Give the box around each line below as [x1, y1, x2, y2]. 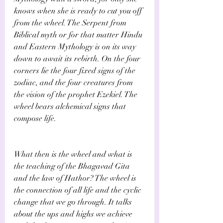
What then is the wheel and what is [14, 149, 134, 159]
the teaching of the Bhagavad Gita [14, 161, 132, 171]
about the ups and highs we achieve [14, 209, 134, 219]
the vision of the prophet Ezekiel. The [14, 89, 139, 100]
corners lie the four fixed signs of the [14, 65, 137, 76]
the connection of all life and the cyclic [14, 185, 143, 195]
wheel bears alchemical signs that [14, 101, 128, 111]
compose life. [14, 113, 56, 123]
